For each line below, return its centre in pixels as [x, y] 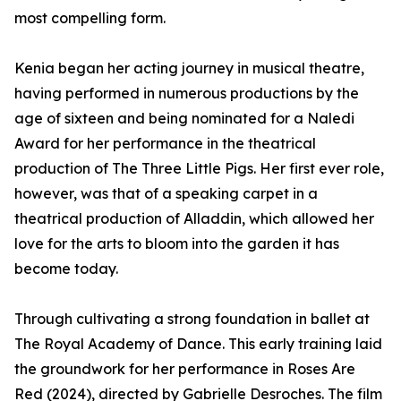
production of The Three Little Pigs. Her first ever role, [199, 169]
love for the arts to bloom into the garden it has [177, 244]
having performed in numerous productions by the [187, 94]
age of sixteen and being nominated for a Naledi [184, 119]
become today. [66, 269]
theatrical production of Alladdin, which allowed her [194, 219]
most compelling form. [90, 18]
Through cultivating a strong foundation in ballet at [192, 319]
